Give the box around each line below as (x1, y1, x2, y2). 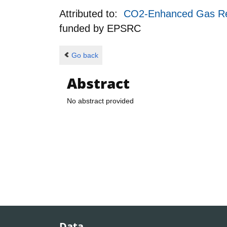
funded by (59, 22, 107, 34)
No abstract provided (67, 97, 134, 105)
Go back (71, 51, 98, 59)
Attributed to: (59, 8, 124, 19)
